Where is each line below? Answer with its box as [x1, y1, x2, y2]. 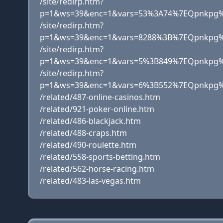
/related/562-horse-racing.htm [40, 163, 154, 174]
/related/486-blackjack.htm [40, 115, 141, 126]
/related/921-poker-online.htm [40, 104, 154, 114]
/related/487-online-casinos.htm [40, 92, 160, 103]
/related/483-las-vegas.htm [40, 175, 141, 186]
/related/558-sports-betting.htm [40, 151, 160, 162]
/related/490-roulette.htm [40, 139, 136, 150]
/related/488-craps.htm [40, 127, 127, 138]
